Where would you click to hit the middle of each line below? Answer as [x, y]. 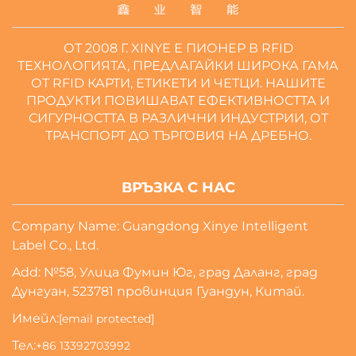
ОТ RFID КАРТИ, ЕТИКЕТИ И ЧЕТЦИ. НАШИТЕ [178, 83]
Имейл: [35, 318]
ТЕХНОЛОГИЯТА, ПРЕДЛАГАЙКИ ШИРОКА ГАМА [178, 65]
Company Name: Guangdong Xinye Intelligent [160, 226]
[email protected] [106, 318]
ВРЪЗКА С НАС [178, 187]
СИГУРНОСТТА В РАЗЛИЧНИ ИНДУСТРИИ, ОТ [178, 118]
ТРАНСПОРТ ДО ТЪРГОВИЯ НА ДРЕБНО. [178, 135]
